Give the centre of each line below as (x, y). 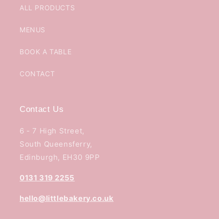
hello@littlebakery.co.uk (67, 198)
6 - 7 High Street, (52, 131)
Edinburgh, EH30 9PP (60, 157)
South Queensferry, (56, 144)
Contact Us (42, 109)
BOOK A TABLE (46, 51)
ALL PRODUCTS (47, 7)
